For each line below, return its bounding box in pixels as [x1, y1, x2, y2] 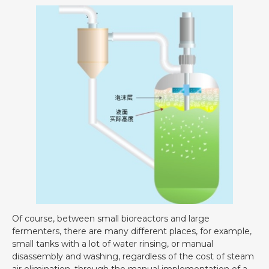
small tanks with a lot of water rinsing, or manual [12, 238, 213, 249]
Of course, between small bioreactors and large [12, 213, 210, 224]
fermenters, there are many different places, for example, [12, 225, 252, 237]
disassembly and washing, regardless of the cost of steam [12, 250, 254, 262]
